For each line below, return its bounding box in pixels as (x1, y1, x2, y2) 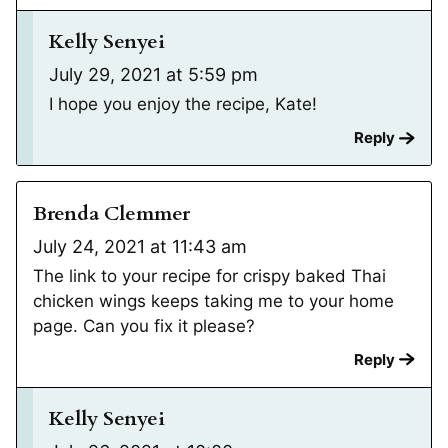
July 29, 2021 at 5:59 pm (49, 64, 258, 86)
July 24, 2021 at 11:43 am (33, 235, 247, 257)
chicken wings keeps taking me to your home (33, 290, 394, 311)
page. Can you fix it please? (33, 315, 255, 336)
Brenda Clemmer (33, 199, 190, 227)
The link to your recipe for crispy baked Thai (33, 265, 386, 286)
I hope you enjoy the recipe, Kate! (49, 94, 317, 115)
